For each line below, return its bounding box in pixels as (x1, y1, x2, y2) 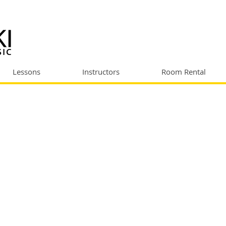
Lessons (13, 67, 40, 77)
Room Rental (161, 67, 206, 77)
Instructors (82, 67, 120, 77)
